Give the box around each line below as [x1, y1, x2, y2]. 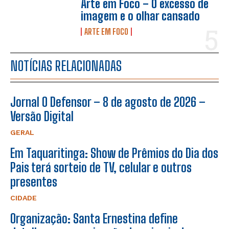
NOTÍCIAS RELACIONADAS [10, 57, 122, 74]
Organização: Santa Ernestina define [10, 211, 178, 226]
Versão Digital [10, 108, 74, 124]
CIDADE [10, 193, 37, 202]
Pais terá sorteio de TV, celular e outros [10, 159, 192, 175]
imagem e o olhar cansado [81, 9, 200, 23]
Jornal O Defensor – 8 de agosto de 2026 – [10, 94, 205, 109]
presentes [10, 174, 57, 189]
